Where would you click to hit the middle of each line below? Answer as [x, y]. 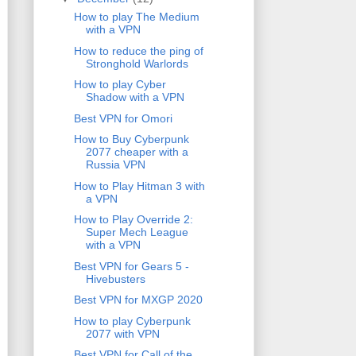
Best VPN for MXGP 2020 [138, 300]
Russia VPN [115, 165]
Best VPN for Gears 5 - [131, 266]
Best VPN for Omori [123, 118]
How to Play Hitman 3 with [139, 186]
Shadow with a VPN [135, 97]
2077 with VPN [122, 333]
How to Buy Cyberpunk [131, 139]
